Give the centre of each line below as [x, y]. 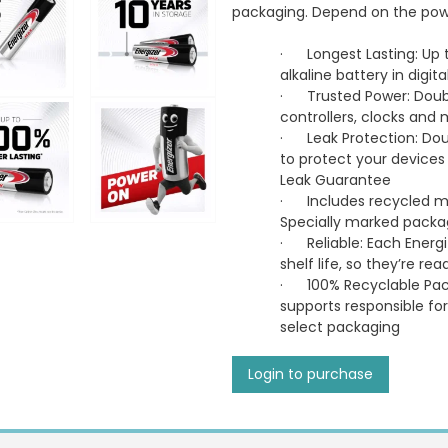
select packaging [340, 327]
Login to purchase [310, 374]
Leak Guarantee [335, 180]
